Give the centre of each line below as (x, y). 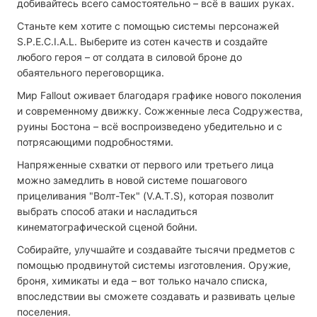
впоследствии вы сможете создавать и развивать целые (156, 296)
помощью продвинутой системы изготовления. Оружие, (154, 265)
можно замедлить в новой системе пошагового (132, 180)
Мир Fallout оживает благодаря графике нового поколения (159, 95)
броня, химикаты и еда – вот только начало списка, (142, 280)
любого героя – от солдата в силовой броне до (129, 57)
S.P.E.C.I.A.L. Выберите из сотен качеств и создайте (142, 41)
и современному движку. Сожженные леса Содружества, (160, 110)
